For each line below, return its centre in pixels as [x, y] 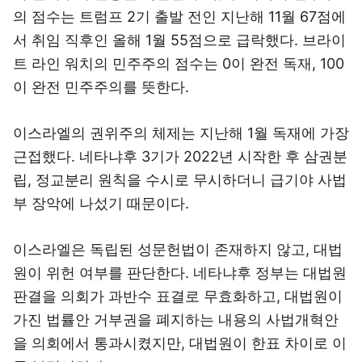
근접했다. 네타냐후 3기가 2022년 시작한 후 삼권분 [180, 156]
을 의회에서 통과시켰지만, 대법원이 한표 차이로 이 [180, 343]
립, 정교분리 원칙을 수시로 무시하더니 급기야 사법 [180, 180]
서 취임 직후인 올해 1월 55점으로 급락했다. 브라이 [179, 40]
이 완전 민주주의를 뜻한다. [101, 87]
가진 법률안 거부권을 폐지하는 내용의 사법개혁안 [176, 320]
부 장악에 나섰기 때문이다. [101, 203]
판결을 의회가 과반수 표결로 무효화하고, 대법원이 [178, 296]
